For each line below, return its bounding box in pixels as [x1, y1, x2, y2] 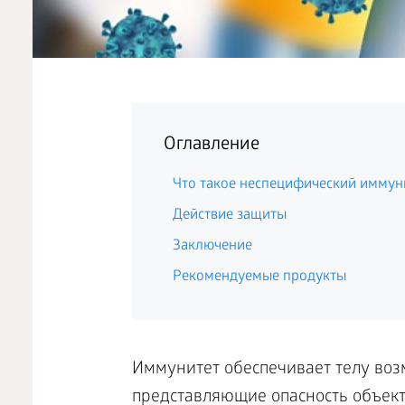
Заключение [172, 238, 252, 255]
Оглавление [163, 135, 259, 156]
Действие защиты [172, 207, 287, 224]
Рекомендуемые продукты [172, 268, 346, 286]
